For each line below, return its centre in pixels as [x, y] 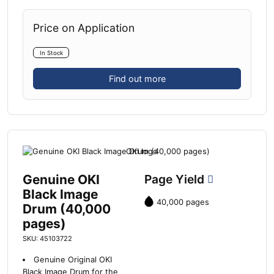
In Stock [51, 53]
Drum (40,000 [67, 209]
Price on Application [84, 28]
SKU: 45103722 [47, 238]
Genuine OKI [61, 179]
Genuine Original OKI [72, 259]
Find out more [137, 79]
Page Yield [176, 179]
